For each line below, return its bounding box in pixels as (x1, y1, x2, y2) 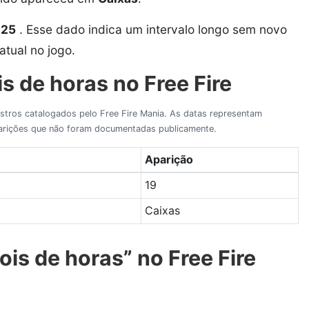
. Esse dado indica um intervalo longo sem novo (16, 21, 287, 37)
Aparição (144, 152, 193, 166)
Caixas (144, 203, 180, 217)
